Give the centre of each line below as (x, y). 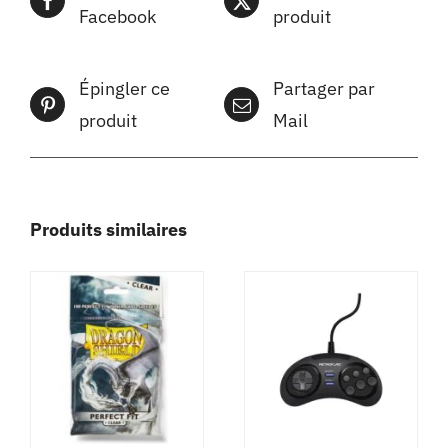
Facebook (117, 16)
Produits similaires (108, 229)
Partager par (324, 88)
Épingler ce (124, 88)
